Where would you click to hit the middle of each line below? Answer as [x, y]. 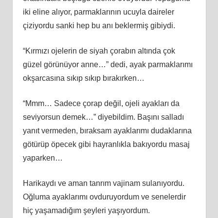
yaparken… [43, 158]
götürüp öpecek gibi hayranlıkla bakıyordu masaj [106, 144]
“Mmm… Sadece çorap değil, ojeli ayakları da [101, 103]
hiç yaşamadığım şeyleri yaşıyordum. [86, 210]
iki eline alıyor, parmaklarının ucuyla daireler [98, 12]
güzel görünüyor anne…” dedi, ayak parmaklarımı [108, 64]
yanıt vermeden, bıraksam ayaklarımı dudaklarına [107, 130]
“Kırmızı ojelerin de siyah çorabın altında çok [99, 51]
